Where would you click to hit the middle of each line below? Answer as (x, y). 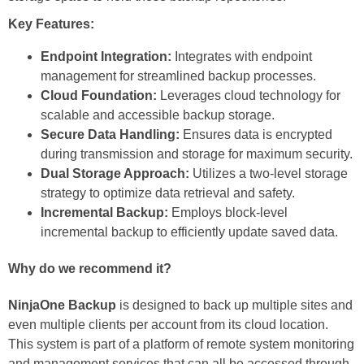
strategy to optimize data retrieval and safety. (168, 193)
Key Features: (51, 24)
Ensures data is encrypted (256, 134)
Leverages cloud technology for (249, 95)
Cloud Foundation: (99, 95)
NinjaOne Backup (62, 305)
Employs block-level (228, 212)
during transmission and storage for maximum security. (197, 154)
